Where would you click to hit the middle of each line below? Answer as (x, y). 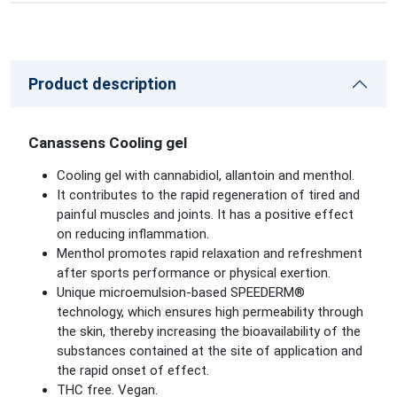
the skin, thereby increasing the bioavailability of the (209, 331)
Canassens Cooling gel (108, 143)
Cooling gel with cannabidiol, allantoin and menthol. (206, 175)
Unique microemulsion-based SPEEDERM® (181, 292)
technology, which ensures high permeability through (210, 312)
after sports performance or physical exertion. (194, 273)
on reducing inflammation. (133, 234)
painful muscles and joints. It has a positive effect (205, 214)
